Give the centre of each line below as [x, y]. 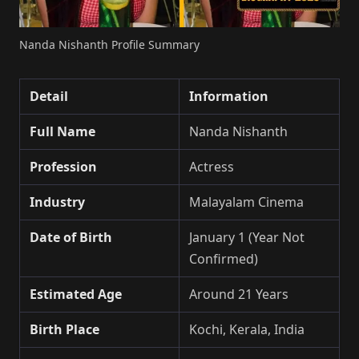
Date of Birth [71, 237]
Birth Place [65, 329]
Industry [57, 202]
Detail [49, 96]
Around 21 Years [239, 294]
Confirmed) [224, 258]
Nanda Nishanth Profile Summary [109, 44]
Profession [63, 166]
